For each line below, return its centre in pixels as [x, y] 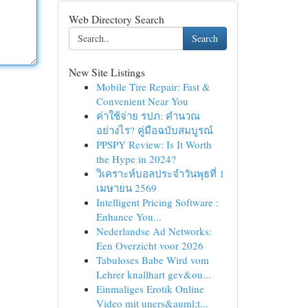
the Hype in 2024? [136, 159]
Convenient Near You [142, 101]
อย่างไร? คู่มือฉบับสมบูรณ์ [154, 130]
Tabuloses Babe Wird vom [152, 260]
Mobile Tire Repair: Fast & [153, 87]
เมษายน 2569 [126, 188]
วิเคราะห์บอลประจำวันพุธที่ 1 [160, 173]
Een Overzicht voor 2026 [150, 245]
